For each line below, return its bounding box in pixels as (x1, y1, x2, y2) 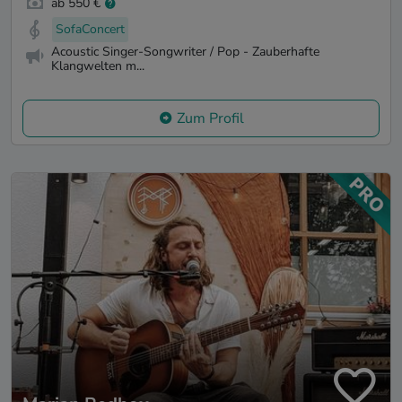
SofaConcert (56, 21, 125, 39)
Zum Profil (176, 108, 244, 128)
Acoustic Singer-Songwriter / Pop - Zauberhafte (51, 42, 319, 60)
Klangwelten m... (51, 57, 144, 74)
